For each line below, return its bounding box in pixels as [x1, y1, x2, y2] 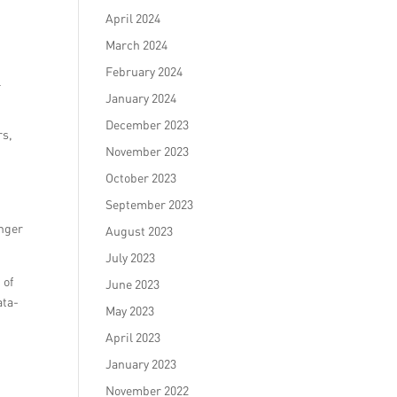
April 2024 [105, 11, 161, 26]
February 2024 [105, 64, 183, 79]
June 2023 [105, 276, 160, 292]
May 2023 [105, 303, 155, 318]
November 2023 [105, 144, 190, 159]
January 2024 [105, 90, 177, 105]
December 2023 [105, 117, 190, 132]
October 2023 [105, 170, 177, 185]
